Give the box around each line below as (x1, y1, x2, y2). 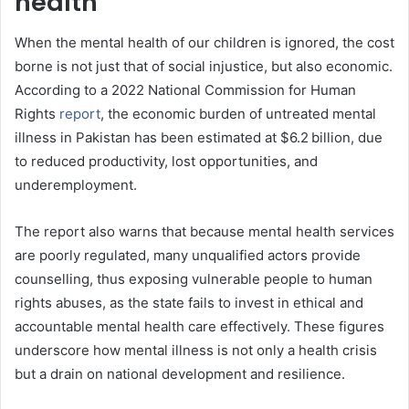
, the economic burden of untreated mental (100, 105, 376, 123)
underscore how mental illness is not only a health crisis (15, 341, 377, 360)
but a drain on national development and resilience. (15, 365, 345, 383)
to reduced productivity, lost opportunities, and (15, 152, 318, 171)
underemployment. (15, 176, 137, 194)
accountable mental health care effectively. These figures (15, 318, 384, 336)
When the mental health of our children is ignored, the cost (15, 34, 394, 52)
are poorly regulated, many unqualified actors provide (15, 246, 361, 265)
